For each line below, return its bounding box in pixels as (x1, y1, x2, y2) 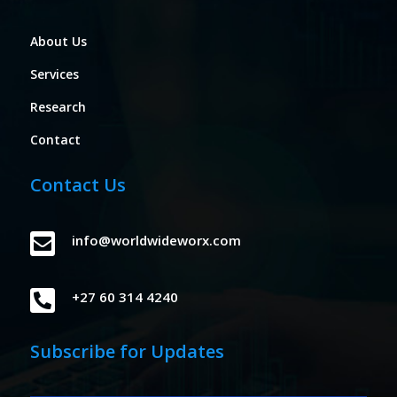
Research (29, 98, 86, 116)
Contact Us (29, 173, 126, 198)
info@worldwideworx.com (71, 231, 241, 250)
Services (29, 66, 79, 83)
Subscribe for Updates (29, 339, 224, 364)
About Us (29, 33, 87, 51)
